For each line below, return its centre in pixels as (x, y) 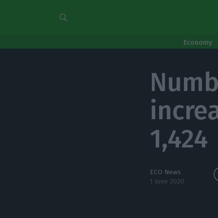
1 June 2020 (167, 181)
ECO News (166, 172)
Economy (198, 43)
